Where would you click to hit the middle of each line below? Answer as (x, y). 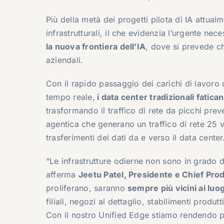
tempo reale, (70, 97)
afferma (62, 174)
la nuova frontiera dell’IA (96, 46)
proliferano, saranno (86, 188)
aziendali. (64, 60)
